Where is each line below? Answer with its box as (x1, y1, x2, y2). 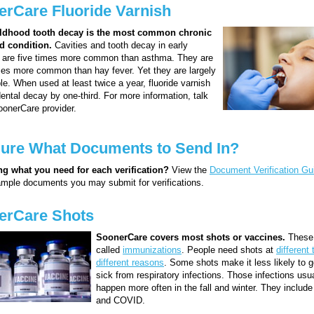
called (96, 244, 123, 255)
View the (169, 164, 210, 175)
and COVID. (96, 294, 145, 306)
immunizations (123, 244, 182, 255)
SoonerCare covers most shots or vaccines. (96, 231, 285, 243)
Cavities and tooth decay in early (52, 39, 188, 50)
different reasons (96, 257, 164, 268)
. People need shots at (182, 244, 276, 255)
